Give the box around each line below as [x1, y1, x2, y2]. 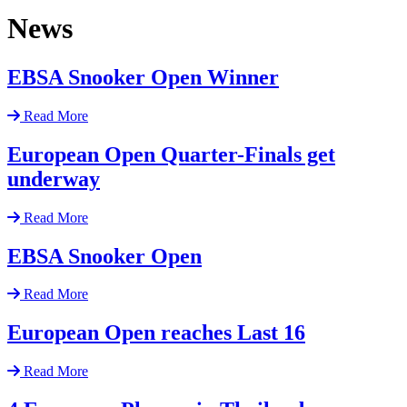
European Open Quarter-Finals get [7, 142, 335, 166]
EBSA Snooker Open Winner [7, 65, 279, 89]
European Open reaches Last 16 [7, 321, 305, 345]
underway [7, 166, 100, 191]
